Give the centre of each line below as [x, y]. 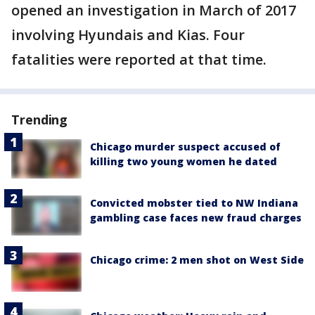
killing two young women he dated [184, 162]
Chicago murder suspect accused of [185, 147]
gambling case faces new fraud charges [196, 218]
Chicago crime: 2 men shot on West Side [197, 259]
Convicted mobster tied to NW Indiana [194, 203]
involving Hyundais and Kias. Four [128, 35]
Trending [40, 120]
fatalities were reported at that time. [141, 60]
